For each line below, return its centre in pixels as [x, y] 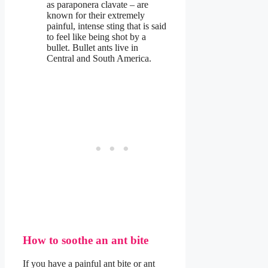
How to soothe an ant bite [86, 240]
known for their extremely [96, 15]
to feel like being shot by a [96, 36]
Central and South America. [101, 58]
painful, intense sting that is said [106, 26]
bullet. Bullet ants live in [92, 47]
